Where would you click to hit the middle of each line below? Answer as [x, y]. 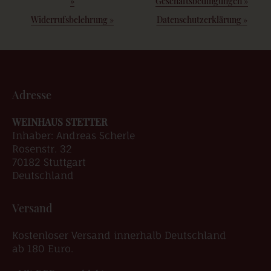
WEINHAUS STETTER [60, 122]
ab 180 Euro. [43, 249]
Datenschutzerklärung [200, 20]
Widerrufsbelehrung [70, 20]
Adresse [32, 95]
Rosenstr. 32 [42, 149]
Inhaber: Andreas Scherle [73, 135]
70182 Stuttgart [49, 162]
